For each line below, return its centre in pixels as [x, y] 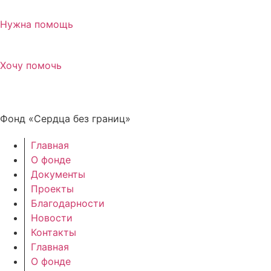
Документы [58, 174]
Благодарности [68, 203]
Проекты [52, 188]
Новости [52, 217]
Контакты [54, 232]
